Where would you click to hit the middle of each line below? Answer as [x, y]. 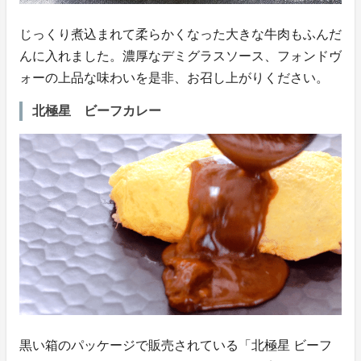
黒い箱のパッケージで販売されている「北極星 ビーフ [176, 345]
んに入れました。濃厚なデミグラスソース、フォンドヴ [180, 56]
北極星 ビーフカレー [97, 110]
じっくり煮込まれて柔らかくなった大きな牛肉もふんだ [180, 34]
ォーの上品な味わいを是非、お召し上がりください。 [174, 77]
